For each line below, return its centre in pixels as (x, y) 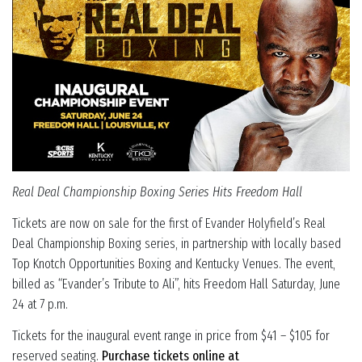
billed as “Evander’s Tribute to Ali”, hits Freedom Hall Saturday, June (176, 284)
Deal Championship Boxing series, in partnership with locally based (177, 243)
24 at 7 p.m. (40, 304)
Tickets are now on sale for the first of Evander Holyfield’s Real (169, 223)
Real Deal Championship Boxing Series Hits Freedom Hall (157, 192)
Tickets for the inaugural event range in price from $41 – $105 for (171, 335)
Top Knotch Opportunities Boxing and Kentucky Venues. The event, (174, 263)
